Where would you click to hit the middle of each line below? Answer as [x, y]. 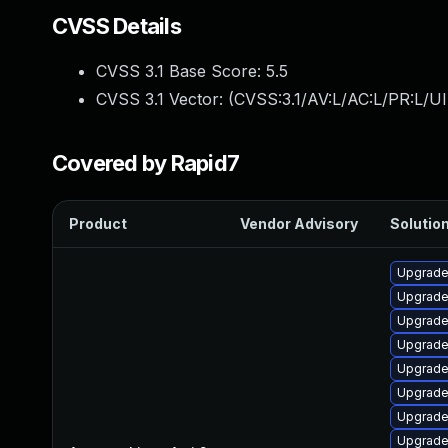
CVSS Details [116, 26]
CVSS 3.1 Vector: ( [165, 99]
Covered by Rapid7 [146, 163]
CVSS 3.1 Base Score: [181, 71]
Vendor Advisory [299, 223]
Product [98, 223]
